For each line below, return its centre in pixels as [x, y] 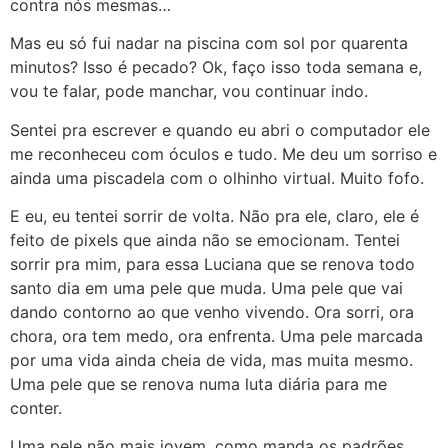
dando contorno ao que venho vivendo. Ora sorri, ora [212, 311]
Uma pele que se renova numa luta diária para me [198, 383]
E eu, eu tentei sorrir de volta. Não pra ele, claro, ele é [214, 215]
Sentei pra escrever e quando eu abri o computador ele [220, 129]
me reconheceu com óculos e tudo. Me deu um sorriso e [223, 153]
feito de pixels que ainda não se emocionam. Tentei [205, 239]
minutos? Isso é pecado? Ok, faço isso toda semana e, [216, 67]
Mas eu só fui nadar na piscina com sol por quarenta [209, 43]
